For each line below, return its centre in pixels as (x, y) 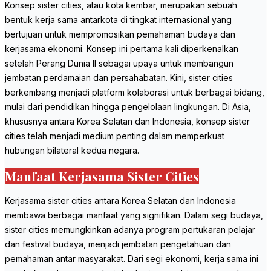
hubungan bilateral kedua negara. (72, 151)
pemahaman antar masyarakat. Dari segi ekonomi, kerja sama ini (132, 259)
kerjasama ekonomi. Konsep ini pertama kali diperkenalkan (122, 49)
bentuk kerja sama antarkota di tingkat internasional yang (118, 20)
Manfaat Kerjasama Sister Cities (102, 176)
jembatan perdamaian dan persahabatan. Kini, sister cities (119, 78)
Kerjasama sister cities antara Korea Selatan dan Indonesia (120, 201)
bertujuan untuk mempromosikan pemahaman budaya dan (120, 34)
